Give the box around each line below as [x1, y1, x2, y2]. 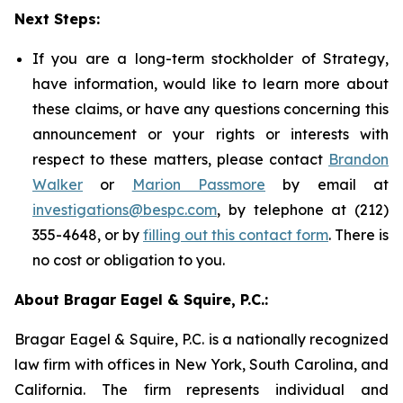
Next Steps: [14, 10, 100, 28]
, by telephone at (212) [217, 201, 389, 219]
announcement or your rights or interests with [32, 125, 389, 143]
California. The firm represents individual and [14, 381, 389, 399]
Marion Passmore [131, 175, 266, 193]
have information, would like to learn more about [32, 75, 389, 93]
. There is [328, 226, 389, 244]
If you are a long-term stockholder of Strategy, [32, 49, 389, 67]
